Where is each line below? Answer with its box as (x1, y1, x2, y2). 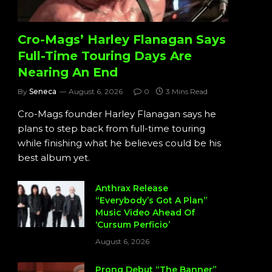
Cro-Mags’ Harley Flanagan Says (18, 32, 226, 47)
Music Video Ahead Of (95, 207, 195, 219)
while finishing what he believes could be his (18, 137, 221, 149)
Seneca (29, 87, 56, 97)
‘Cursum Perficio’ (95, 219, 170, 231)
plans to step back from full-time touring (18, 123, 205, 135)
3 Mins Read (166, 87, 208, 97)
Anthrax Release (95, 183, 168, 194)
